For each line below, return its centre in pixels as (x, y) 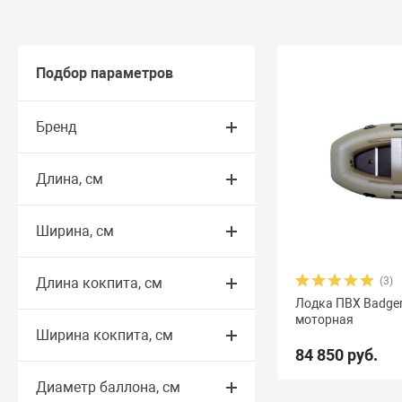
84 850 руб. (337, 355)
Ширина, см (75, 231)
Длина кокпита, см (100, 283)
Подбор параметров (105, 73)
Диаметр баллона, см (109, 387)
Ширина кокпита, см (105, 335)
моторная (325, 319)
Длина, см (70, 179)
